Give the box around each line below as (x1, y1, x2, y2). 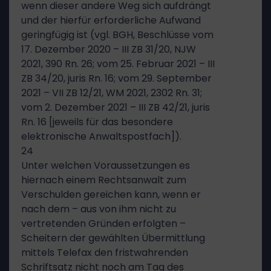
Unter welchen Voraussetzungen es (21, 158, 190, 172)
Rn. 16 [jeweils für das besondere (21, 115, 173, 129)
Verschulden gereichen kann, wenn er (21, 188, 201, 201)
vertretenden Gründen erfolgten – (21, 217, 186, 230)
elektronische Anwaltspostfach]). (21, 129, 181, 143)
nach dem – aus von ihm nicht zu (21, 202, 176, 216)
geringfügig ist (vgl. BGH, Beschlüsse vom (21, 28, 214, 42)
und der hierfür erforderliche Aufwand (21, 13, 201, 27)
